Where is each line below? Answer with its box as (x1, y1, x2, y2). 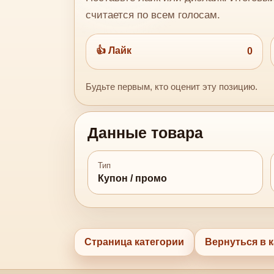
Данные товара (87, 125, 204, 142)
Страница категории (84, 236, 184, 247)
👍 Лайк (96, 45, 132, 56)
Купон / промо (98, 172, 168, 183)
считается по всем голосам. (86, 9, 221, 21)
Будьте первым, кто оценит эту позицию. (86, 81, 258, 92)
